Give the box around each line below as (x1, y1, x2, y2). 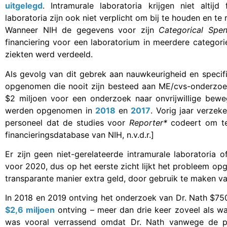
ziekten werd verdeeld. (5, 49, 93, 60)
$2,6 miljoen (5, 205, 55, 215)
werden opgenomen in (5, 105, 95, 116)
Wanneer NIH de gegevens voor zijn (5, 25, 159, 35)
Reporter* (129, 117, 167, 128)
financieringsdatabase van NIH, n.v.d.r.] (5, 129, 154, 140)
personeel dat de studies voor (5, 117, 129, 128)
